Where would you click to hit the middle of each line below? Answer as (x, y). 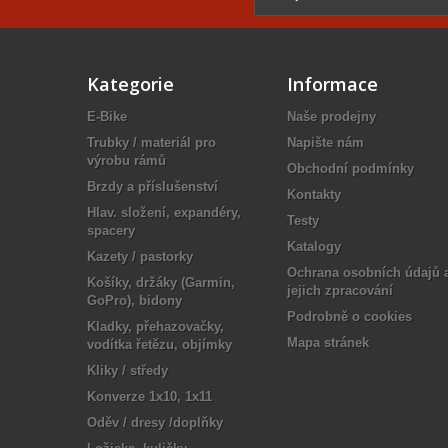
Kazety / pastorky (140, 256)
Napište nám (325, 142)
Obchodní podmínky (350, 168)
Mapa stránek (328, 342)
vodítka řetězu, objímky (159, 344)
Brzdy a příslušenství (152, 186)
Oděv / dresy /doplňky (155, 422)
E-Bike (107, 116)
